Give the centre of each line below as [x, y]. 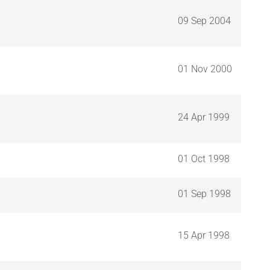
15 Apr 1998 [204, 235]
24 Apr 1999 [204, 117]
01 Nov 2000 [205, 69]
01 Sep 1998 [204, 193]
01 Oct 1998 [204, 159]
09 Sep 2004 [204, 20]
